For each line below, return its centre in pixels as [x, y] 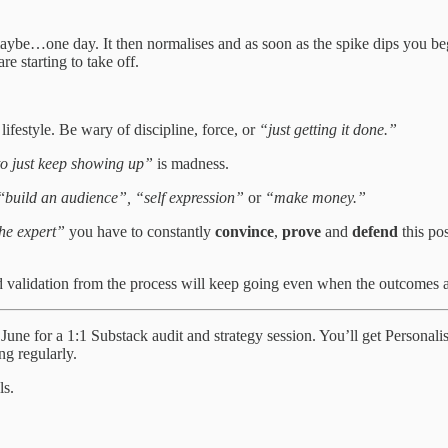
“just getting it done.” [326, 130]
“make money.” [315, 198]
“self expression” [189, 198]
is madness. [191, 164]
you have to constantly [140, 232]
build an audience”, [68, 198]
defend [375, 232]
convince [244, 232]
